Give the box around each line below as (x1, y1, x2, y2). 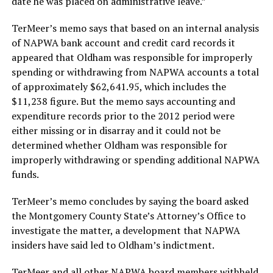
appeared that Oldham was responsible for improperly (11, 51, 252, 65)
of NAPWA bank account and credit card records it (11, 36, 235, 50)
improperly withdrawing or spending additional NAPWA (11, 153, 260, 167)
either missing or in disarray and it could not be (11, 124, 221, 138)
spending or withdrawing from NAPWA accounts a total (11, 65, 259, 79)
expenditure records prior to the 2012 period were (11, 109, 235, 123)
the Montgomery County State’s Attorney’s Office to (11, 209, 246, 223)
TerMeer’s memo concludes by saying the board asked (11, 194, 249, 208)
